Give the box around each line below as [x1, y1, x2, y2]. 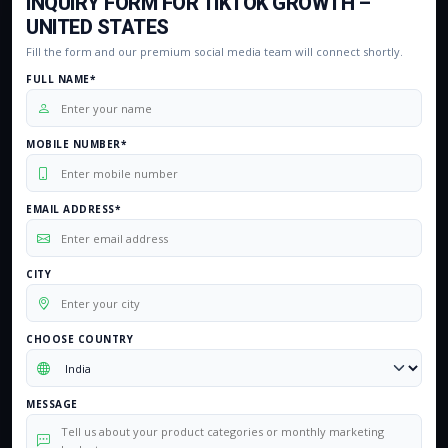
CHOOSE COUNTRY [26, 332, 133, 346]
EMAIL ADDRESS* [26, 202, 120, 216]
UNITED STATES [26, 15, 169, 39]
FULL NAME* [26, 72, 95, 86]
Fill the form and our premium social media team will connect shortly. [26, 44, 403, 59]
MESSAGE [26, 397, 78, 411]
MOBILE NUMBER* [26, 137, 126, 151]
